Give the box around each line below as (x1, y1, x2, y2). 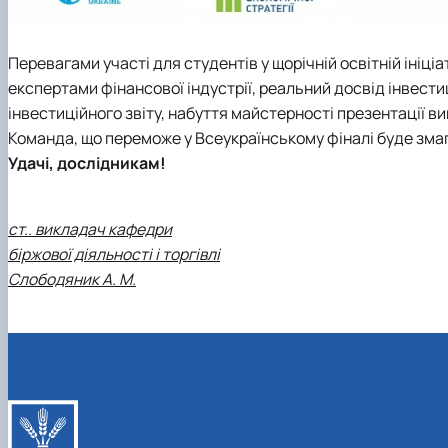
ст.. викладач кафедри (8, 217, 172, 240)
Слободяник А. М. (8, 267, 136, 290)
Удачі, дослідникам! (8, 152, 166, 175)
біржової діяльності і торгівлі (8, 242, 220, 265)
